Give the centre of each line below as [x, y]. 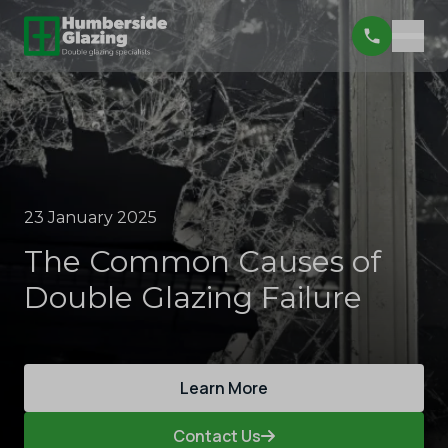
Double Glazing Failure [193, 297]
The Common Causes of [202, 261]
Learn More [224, 388]
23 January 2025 [90, 217]
